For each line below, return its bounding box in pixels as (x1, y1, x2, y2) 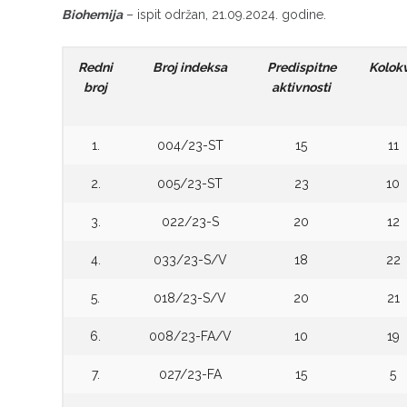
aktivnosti (272, 80, 332, 94)
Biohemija (62, 7, 124, 22)
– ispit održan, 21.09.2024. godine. (123, 7, 327, 22)
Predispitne (266, 60, 336, 74)
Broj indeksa (153, 60, 228, 74)
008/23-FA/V (148, 329, 232, 343)
